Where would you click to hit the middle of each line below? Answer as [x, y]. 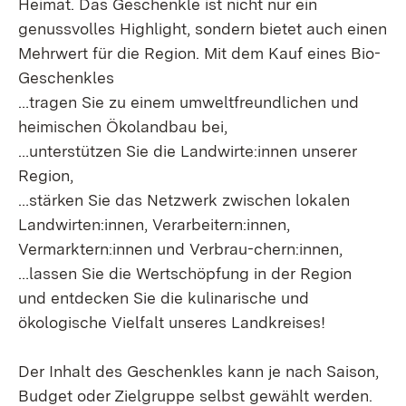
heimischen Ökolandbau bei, [123, 126]
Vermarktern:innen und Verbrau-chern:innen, [180, 249]
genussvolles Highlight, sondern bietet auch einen [203, 29]
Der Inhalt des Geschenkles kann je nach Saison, [198, 371]
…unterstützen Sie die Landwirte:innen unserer [188, 151]
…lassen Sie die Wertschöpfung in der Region [185, 273]
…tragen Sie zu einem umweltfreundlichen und [188, 102]
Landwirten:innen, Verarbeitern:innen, [154, 224]
